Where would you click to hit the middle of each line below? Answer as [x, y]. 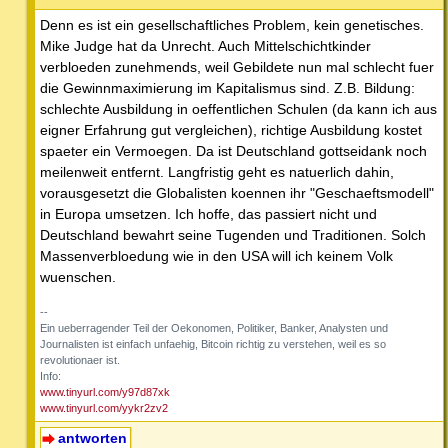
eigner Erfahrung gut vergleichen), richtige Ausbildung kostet [231, 129]
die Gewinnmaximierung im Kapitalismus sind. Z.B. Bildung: [227, 87]
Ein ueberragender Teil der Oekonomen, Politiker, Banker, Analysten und [214, 327]
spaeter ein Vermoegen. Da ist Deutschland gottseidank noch [233, 150]
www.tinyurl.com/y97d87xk [105, 391]
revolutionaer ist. [80, 359]
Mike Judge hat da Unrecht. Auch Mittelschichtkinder [205, 45]
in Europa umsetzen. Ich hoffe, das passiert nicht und [208, 213]
